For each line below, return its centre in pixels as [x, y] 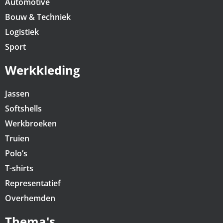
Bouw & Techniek [38, 17]
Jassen [17, 94]
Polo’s [16, 153]
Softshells [23, 109]
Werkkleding [43, 70]
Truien [17, 138]
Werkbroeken [31, 123]
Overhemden [30, 198]
